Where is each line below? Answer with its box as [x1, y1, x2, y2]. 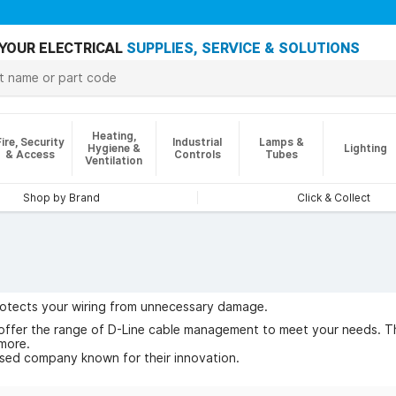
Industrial [172, 135, 223, 148]
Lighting [343, 141, 387, 155]
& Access [4, 148, 55, 161]
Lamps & [258, 135, 304, 148]
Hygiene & [87, 141, 141, 155]
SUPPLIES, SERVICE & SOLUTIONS [126, 40, 360, 57]
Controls [173, 148, 221, 161]
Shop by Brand [23, 191, 100, 204]
